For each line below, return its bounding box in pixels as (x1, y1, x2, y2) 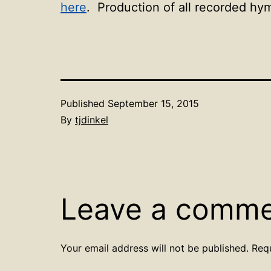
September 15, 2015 (108, 97, 199, 109)
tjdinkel (75, 113, 108, 126)
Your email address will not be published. (60, 241, 249, 254)
